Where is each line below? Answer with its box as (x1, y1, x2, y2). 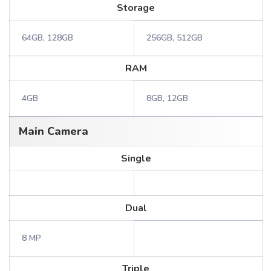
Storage (117, 1, 155, 15)
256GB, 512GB (146, 32, 203, 44)
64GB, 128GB (22, 32, 73, 44)
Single (120, 152, 151, 165)
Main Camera (19, 124, 88, 139)
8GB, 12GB (146, 93, 188, 104)
